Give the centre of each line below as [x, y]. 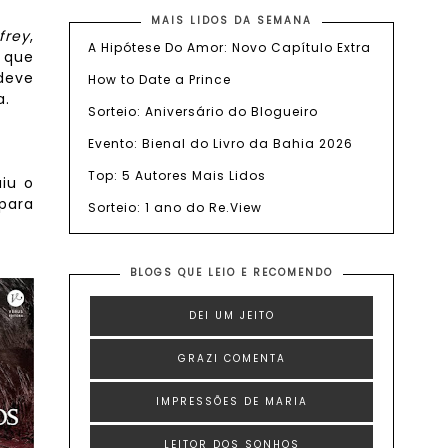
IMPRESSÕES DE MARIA [231, 401]
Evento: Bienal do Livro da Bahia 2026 [221, 143]
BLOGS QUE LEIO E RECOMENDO [232, 272]
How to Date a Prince [160, 79]
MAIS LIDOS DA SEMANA [232, 20]
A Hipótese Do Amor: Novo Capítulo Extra [230, 47]
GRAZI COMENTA [231, 358]
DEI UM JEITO [231, 315]
